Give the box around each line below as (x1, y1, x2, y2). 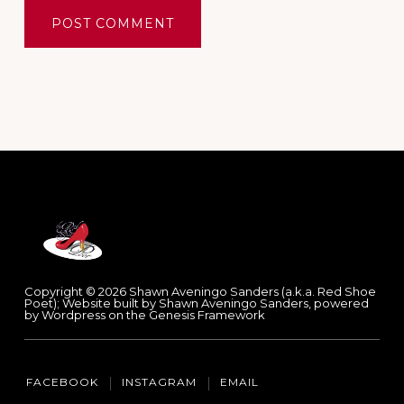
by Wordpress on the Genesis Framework (23, 308, 265, 322)
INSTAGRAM (121, 375, 197, 389)
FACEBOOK (25, 375, 98, 389)
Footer (137, 201, 221, 235)
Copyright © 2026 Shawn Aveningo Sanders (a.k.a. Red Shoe (23, 284, 376, 298)
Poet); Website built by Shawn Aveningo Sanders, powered (23, 296, 369, 310)
